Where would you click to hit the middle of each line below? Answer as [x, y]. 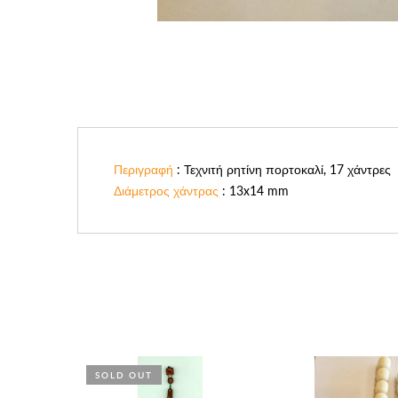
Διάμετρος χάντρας [166, 191]
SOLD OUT [124, 375]
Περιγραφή [143, 169]
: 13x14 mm [254, 191]
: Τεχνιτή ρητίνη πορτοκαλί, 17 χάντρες [282, 169]
